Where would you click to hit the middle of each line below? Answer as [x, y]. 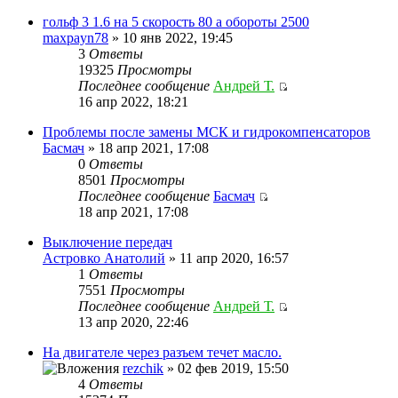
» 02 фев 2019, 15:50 [226, 368]
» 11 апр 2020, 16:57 [227, 258]
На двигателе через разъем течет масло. [162, 352]
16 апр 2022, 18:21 [133, 101]
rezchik [143, 368]
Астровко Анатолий [104, 258]
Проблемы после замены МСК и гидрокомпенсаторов [207, 131]
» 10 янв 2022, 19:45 [171, 37]
